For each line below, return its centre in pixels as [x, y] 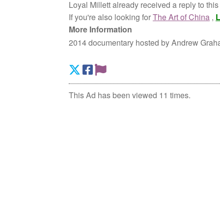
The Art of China [181, 17]
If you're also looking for [111, 17]
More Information [101, 29]
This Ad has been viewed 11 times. [130, 95]
